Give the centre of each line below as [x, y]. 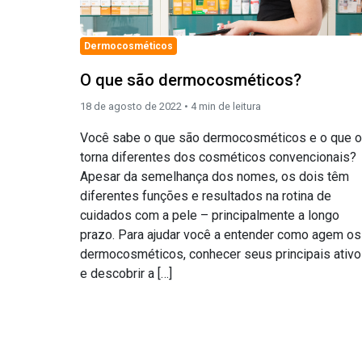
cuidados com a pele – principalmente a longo [210, 215]
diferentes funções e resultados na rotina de [206, 196]
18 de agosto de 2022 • [135, 106]
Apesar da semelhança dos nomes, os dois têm [215, 176]
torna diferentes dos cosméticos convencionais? [218, 157]
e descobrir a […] [126, 273]
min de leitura [230, 106]
